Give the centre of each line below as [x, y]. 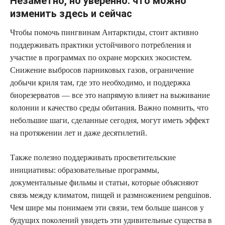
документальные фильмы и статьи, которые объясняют [104, 182]
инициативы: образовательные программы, [85, 170]
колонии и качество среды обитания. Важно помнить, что [109, 107]
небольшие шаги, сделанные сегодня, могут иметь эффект [110, 120]
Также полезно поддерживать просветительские [93, 157]
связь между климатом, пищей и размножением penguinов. [111, 195]
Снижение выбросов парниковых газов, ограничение [102, 70]
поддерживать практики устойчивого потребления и [101, 45]
